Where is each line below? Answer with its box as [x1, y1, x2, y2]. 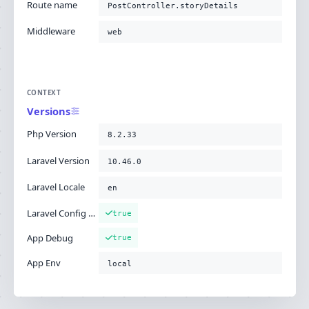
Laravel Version [27, 154, 90, 167]
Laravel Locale [27, 181, 85, 194]
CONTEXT [27, 88, 61, 97]
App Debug [27, 231, 73, 244]
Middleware [27, 25, 75, 37]
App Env [27, 256, 61, 269]
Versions [27, 104, 70, 119]
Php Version [27, 128, 77, 141]
